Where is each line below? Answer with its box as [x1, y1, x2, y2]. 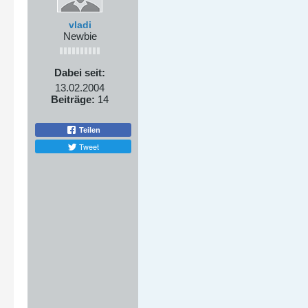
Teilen [77, 125, 100, 134]
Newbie [63, 30, 97, 42]
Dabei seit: [54, 67, 105, 78]
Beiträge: [51, 93, 95, 105]
